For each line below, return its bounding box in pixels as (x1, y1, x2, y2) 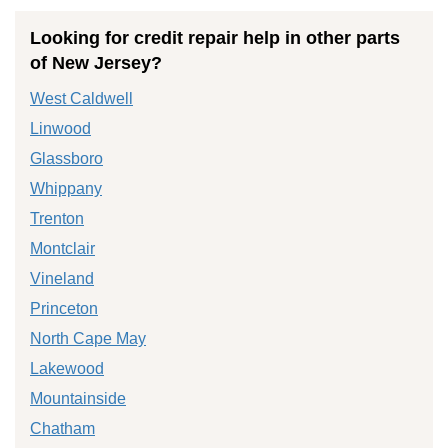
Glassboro (30, 149, 103, 167)
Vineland (30, 269, 94, 287)
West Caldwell (30, 89, 133, 107)
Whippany (30, 179, 102, 197)
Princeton (30, 299, 98, 317)
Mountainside (30, 389, 126, 407)
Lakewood (30, 359, 104, 377)
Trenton (30, 209, 84, 227)
